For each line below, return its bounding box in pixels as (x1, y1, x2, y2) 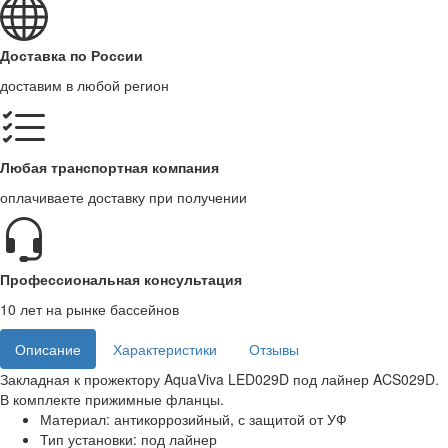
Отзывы (249, 339, 299, 360)
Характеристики (113, 339, 217, 360)
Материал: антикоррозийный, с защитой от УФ (40, 409, 347, 430)
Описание (15, 339, 81, 360)
